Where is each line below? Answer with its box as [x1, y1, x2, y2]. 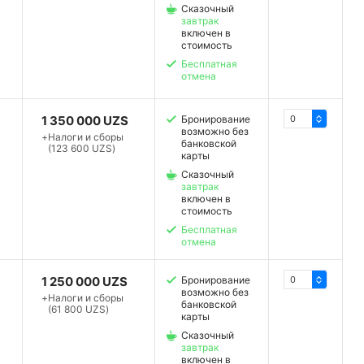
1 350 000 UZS [41, 113, 129, 129]
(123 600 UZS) [48, 142, 116, 155]
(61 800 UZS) [48, 303, 110, 316]
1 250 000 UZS [41, 274, 128, 290]
